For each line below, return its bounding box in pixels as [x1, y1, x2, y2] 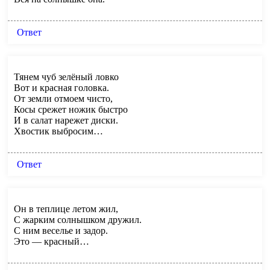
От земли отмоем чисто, [14, 93, 113, 104]
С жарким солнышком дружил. [14, 214, 142, 225]
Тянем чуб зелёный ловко [14, 71, 119, 82]
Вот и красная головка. [14, 82, 109, 93]
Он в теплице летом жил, [14, 203, 118, 214]
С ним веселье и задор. [14, 225, 108, 236]
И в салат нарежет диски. [14, 115, 118, 125]
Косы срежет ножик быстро [14, 104, 128, 115]
